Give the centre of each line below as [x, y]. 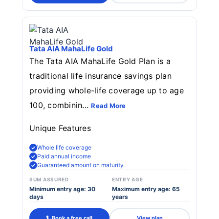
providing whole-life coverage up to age [107, 90]
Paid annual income [64, 156]
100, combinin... [60, 105]
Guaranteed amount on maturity [80, 165]
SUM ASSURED [49, 179]
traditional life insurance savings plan [100, 76]
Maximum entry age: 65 [146, 189]
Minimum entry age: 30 [62, 189]
